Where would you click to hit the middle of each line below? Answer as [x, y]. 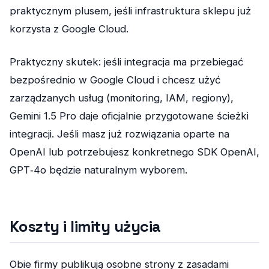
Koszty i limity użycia [85, 227]
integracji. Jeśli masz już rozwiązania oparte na [119, 134]
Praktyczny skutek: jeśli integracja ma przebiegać [127, 62]
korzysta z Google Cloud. [69, 29]
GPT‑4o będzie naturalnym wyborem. [98, 170]
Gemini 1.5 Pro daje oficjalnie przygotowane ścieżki [129, 116]
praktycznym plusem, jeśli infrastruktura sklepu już [130, 11]
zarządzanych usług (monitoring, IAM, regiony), [122, 98]
